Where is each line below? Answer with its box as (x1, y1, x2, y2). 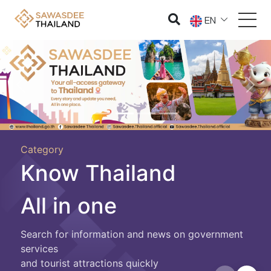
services (21, 242, 59, 255)
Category (21, 143, 64, 155)
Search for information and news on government (21, 227, 244, 240)
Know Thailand (21, 159, 177, 186)
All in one (21, 192, 117, 219)
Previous (19, 85, 59, 97)
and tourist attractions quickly (21, 256, 159, 269)
